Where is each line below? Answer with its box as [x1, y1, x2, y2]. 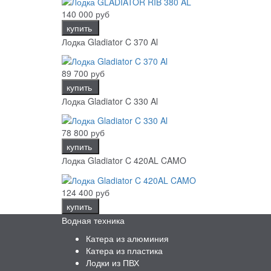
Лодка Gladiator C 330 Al [62, 94, 158, 107]
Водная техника [62, 214, 125, 226]
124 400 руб [62, 186, 109, 198]
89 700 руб [62, 67, 105, 79]
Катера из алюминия [86, 232, 169, 244]
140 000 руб [62, 7, 109, 20]
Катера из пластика [86, 244, 163, 256]
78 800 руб [62, 126, 105, 139]
